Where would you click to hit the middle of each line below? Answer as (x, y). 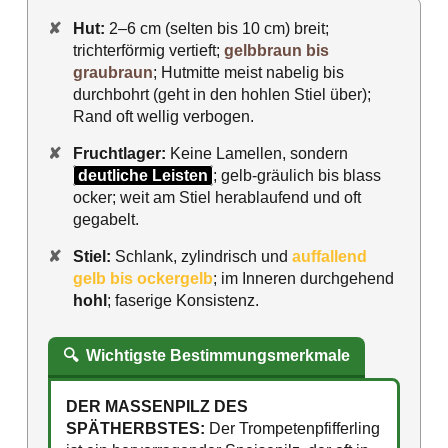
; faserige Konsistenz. (183, 301)
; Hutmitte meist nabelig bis (248, 73)
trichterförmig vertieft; (148, 51)
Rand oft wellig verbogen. (163, 117)
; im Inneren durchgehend (303, 279)
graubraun (113, 73)
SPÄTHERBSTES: (135, 429)
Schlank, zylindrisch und (201, 257)
